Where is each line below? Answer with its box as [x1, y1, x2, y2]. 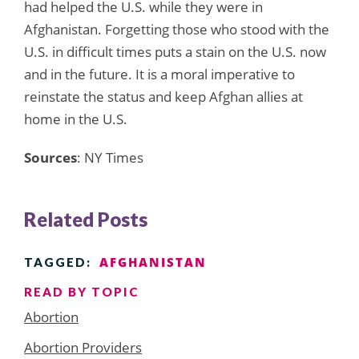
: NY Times [77, 147, 143, 167]
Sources [24, 147, 77, 167]
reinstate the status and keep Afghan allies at [24, 87, 303, 106]
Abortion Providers [24, 337, 142, 357]
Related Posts [24, 207, 147, 231]
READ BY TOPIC [24, 284, 139, 299]
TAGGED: [24, 254, 91, 269]
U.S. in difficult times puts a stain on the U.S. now [24, 42, 326, 61]
